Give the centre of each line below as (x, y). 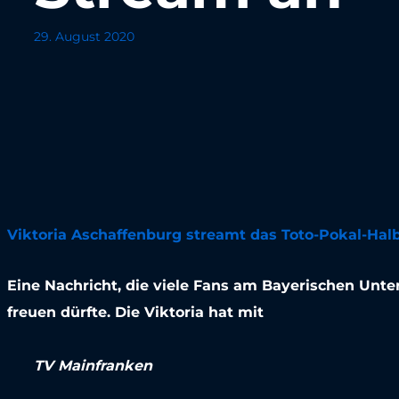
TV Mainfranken (93, 366)
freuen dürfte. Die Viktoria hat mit (135, 312)
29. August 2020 (84, 37)
